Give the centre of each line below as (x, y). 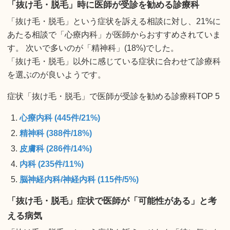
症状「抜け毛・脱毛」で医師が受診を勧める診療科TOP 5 (113, 97)
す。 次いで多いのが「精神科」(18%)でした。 (93, 48)
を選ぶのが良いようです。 (56, 75)
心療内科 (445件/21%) (60, 118)
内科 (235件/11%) (52, 164)
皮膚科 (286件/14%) (56, 148)
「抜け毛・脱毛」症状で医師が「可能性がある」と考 (112, 200)
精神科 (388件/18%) (56, 133)
